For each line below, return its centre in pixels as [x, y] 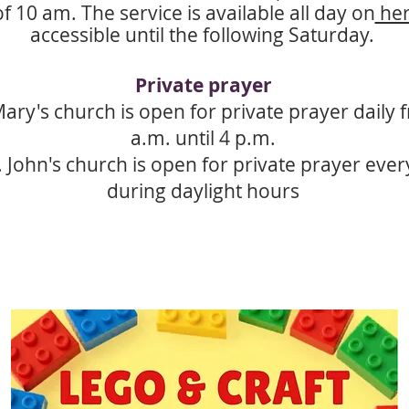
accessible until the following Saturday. [202, 35]
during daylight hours [203, 191]
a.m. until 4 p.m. [203, 138]
